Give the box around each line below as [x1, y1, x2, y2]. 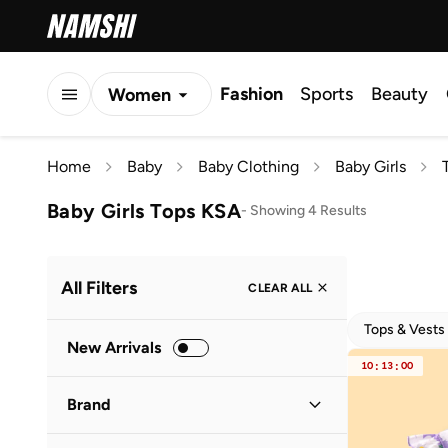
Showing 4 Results [250, 201, 368, 219]
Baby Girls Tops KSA [47, 198, 242, 223]
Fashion [220, 83, 283, 105]
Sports [300, 83, 353, 105]
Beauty [371, 83, 428, 105]
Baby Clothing [198, 157, 299, 176]
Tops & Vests [364, 321, 445, 338]
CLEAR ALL [248, 280, 312, 295]
